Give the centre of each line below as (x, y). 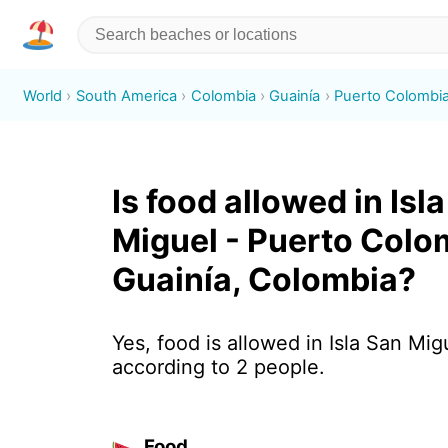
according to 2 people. (218, 367)
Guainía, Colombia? (263, 280)
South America (126, 95)
